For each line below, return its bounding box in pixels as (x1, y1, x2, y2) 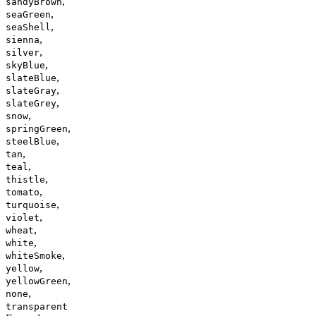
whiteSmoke (6, 250, 62, 261)
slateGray (6, 85, 56, 96)
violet (6, 212, 39, 223)
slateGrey (6, 97, 56, 109)
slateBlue (6, 72, 56, 83)
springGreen (6, 123, 68, 134)
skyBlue (6, 59, 45, 71)
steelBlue (6, 135, 56, 147)
